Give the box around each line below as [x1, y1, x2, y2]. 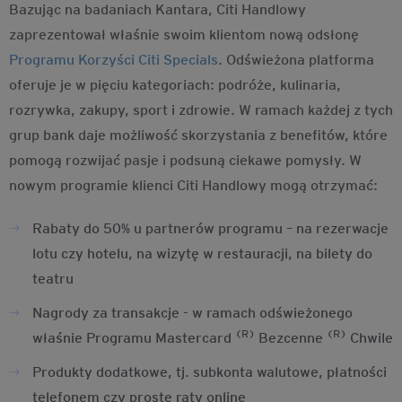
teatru [32, 270, 74, 287]
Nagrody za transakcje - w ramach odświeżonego [32, 304, 353, 321]
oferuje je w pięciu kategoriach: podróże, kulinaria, [9, 76, 341, 93]
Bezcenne [255, 329, 327, 346]
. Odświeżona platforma [218, 51, 374, 68]
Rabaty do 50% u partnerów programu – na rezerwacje [32, 220, 389, 237]
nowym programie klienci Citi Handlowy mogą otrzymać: [9, 177, 378, 194]
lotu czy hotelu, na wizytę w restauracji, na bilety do [32, 245, 372, 262]
